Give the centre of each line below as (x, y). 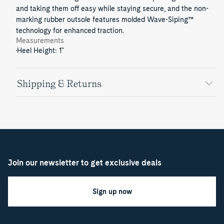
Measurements (40, 40)
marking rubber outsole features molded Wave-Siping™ (105, 19)
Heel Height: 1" (40, 50)
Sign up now (112, 191)
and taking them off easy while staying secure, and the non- (112, 8)
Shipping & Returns (59, 83)
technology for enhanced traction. (70, 30)
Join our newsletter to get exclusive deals (85, 163)
